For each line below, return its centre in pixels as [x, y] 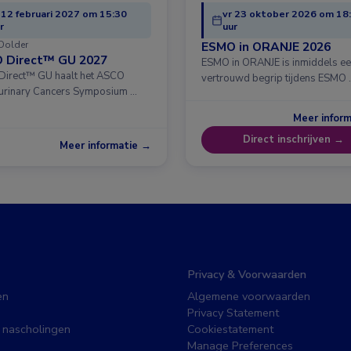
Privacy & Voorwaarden [247, 274]
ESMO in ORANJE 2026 [266, 47]
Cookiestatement [230, 329]
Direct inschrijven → [293, 140]
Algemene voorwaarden [249, 296]
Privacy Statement [233, 312]
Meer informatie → [105, 145]
